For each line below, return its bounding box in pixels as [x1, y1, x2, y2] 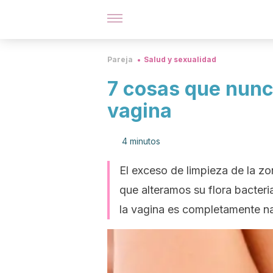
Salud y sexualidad [144, 55, 216, 64]
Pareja [107, 55, 133, 64]
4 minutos [122, 136, 160, 146]
